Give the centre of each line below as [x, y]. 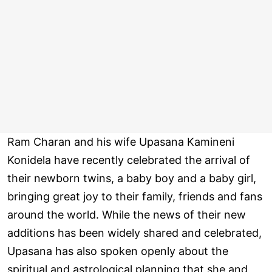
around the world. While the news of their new [127, 215]
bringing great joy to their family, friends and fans [135, 197]
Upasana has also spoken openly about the [118, 251]
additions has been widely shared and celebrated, [134, 233]
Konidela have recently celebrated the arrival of [129, 160]
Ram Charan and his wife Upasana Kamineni [121, 142]
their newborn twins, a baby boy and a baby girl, [132, 178]
